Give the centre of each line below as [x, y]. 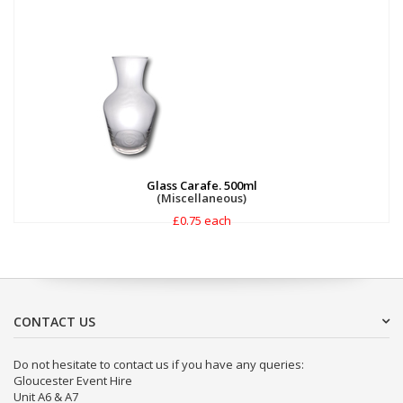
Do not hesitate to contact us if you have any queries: [159, 364]
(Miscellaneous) [201, 198]
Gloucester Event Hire [73, 381]
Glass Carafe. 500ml [201, 185]
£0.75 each [201, 220]
